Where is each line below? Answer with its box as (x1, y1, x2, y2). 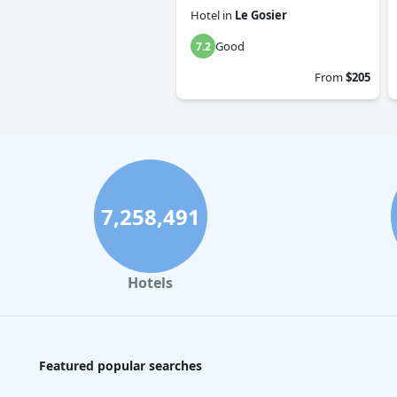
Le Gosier (235, 7, 287, 24)
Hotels (128, 273, 173, 293)
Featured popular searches (39, 357, 202, 375)
